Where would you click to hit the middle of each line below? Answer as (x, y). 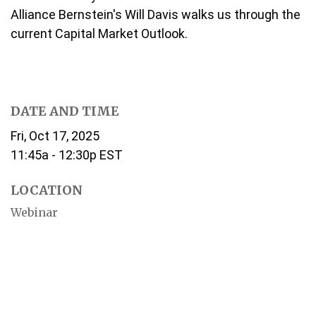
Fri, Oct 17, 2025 (55, 136)
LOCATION (47, 190)
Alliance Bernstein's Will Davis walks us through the (156, 14)
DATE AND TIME (65, 111)
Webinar (34, 212)
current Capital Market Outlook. (99, 34)
